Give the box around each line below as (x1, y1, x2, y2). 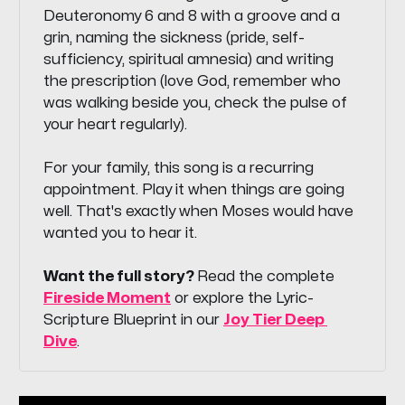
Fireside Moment (43, 291, 172, 306)
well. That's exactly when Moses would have (43, 204, 354, 220)
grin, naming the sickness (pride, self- (43, 31, 306, 46)
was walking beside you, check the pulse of (43, 96, 348, 111)
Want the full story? (43, 269, 198, 285)
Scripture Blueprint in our (43, 313, 224, 328)
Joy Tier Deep (223, 313, 325, 328)
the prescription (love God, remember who (43, 74, 342, 89)
